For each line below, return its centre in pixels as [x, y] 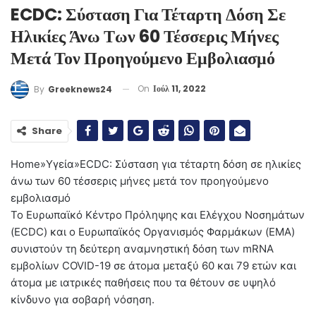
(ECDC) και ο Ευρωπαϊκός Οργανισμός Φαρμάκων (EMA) [153, 231]
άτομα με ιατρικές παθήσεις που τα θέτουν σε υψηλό [143, 282]
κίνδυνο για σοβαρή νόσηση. [83, 299]
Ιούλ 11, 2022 [180, 89]
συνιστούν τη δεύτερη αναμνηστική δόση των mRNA [142, 248]
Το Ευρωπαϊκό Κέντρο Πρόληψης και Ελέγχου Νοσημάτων [158, 214]
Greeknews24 [80, 89]
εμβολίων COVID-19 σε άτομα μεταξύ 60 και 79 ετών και [153, 265]
